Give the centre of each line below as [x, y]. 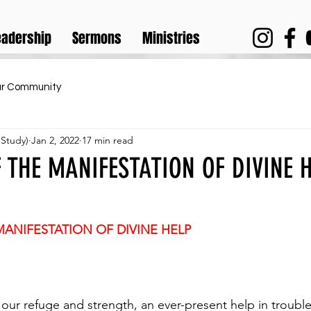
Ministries [171, 38]
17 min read [108, 140]
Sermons [97, 38]
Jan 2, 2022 [55, 140]
